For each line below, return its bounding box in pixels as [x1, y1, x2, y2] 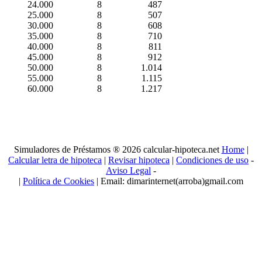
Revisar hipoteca [108, 155, 170, 166]
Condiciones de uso [176, 155, 249, 166]
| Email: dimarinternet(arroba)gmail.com [94, 176, 243, 187]
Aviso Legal [106, 166, 151, 176]
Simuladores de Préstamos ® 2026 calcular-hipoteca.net [13, 144, 222, 155]
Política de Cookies [23, 176, 94, 187]
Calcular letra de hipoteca [8, 155, 102, 166]
